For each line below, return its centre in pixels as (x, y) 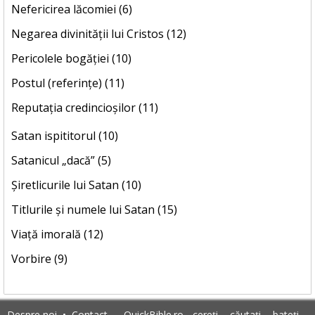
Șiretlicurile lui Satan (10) (76, 185)
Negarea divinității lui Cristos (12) (99, 34)
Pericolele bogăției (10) (71, 59)
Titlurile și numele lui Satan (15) (94, 210)
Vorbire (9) (39, 259)
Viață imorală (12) (57, 234)
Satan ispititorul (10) (65, 136)
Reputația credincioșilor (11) (85, 108)
